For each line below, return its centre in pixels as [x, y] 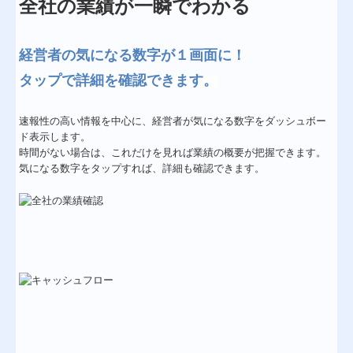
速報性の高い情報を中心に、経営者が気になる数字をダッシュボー [173, 121]
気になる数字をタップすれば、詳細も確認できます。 [142, 169]
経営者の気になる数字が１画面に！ [133, 56]
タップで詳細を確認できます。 [119, 81]
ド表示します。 [55, 137]
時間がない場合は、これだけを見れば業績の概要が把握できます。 [173, 153]
